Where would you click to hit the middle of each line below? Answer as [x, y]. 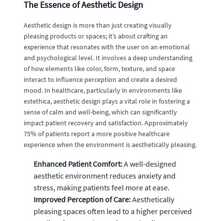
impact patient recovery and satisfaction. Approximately [106, 123]
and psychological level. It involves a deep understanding [108, 58]
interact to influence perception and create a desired [100, 79]
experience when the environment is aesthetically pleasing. [110, 145]
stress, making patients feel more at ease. [102, 187]
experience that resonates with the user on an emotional [107, 47]
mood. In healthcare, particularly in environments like [103, 90]
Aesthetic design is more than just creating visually [98, 25]
